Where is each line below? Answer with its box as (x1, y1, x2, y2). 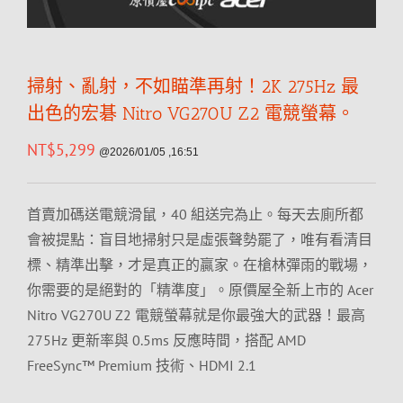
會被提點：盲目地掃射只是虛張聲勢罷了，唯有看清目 (27, 230, 372, 248)
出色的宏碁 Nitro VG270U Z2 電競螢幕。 (27, 103, 354, 124)
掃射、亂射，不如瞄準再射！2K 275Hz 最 (27, 76, 359, 97)
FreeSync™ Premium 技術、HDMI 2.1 (27, 356, 256, 374)
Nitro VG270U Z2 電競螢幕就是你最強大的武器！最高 (27, 306, 365, 324)
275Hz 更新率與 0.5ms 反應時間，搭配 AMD (27, 331, 306, 349)
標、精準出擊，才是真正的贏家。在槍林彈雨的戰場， (27, 255, 372, 273)
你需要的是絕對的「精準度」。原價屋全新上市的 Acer (27, 281, 373, 299)
